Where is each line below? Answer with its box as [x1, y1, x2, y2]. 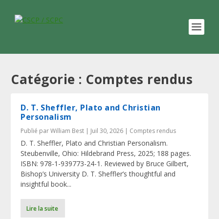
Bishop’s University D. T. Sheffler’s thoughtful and [21, 169, 176, 178]
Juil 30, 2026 [90, 127, 124, 135]
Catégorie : [11, 70, 86, 88]
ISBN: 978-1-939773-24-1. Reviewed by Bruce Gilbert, [21, 159, 189, 168]
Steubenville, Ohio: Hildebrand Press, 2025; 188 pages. [21, 149, 192, 158]
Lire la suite [26, 204, 59, 213]
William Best [50, 127, 85, 135]
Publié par [21, 127, 51, 135]
